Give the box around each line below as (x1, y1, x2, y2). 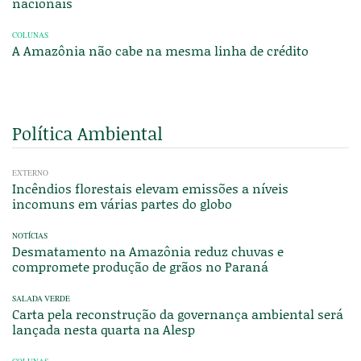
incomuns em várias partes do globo (12, 194, 232, 214)
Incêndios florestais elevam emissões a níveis (12, 179, 288, 198)
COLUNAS (12, 30, 48, 41)
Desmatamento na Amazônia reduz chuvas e (12, 242, 284, 261)
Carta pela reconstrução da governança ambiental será (12, 305, 343, 324)
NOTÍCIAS (12, 230, 48, 242)
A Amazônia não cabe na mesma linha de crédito (12, 41, 309, 60)
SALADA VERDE (12, 293, 70, 305)
